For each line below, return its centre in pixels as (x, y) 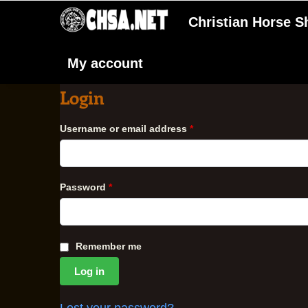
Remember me (109, 246)
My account (105, 63)
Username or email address (125, 129)
